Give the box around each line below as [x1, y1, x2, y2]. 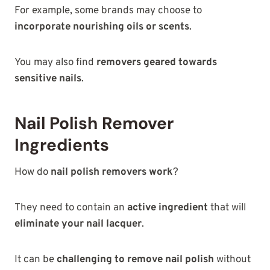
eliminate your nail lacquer [14, 217, 142, 231]
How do [14, 165, 51, 179]
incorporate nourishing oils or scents [14, 20, 189, 34]
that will [208, 201, 246, 215]
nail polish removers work [51, 165, 173, 179]
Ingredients [14, 133, 113, 156]
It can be [14, 253, 57, 266]
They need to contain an [14, 201, 127, 215]
